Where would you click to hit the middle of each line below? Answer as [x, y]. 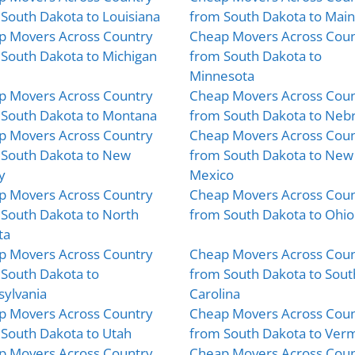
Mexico [212, 174]
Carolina [215, 293]
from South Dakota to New [271, 155]
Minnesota [222, 75]
